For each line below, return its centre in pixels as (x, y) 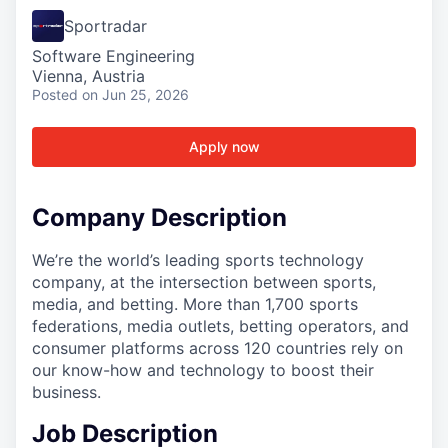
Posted (55, 94)
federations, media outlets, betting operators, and (220, 325)
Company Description (159, 217)
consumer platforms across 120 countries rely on (217, 347)
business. (66, 391)
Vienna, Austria (88, 76)
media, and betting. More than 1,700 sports (195, 303)
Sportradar (105, 26)
